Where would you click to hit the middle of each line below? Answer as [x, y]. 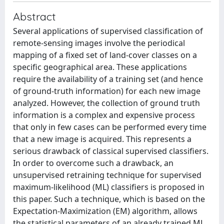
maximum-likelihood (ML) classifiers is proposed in [109, 187]
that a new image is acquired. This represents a [102, 139]
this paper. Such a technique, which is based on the [109, 199]
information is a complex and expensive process [104, 115]
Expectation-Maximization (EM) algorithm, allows [105, 211]
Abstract [34, 16]
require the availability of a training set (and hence [108, 79]
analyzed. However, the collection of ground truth [106, 103]
